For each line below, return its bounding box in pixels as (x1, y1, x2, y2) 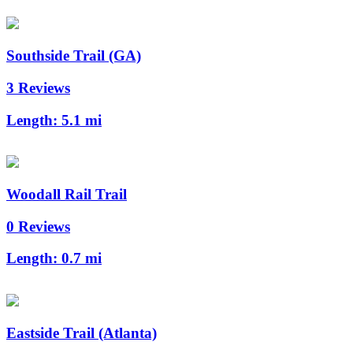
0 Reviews (6, 217, 70, 235)
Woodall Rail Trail (6, 186, 127, 203)
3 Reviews (6, 79, 70, 96)
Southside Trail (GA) (6, 47, 141, 65)
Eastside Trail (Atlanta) (6, 324, 157, 341)
